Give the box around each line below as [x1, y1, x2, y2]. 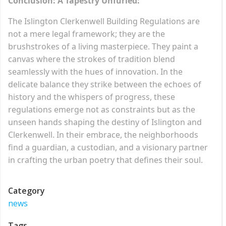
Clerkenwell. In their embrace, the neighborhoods [8, 129, 198, 140]
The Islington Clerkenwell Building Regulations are [8, 15, 200, 27]
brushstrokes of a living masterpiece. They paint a [8, 40, 198, 52]
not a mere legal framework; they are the [8, 28, 165, 39]
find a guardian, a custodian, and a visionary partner [8, 141, 208, 153]
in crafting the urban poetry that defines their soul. [8, 154, 203, 165]
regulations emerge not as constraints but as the [8, 103, 195, 115]
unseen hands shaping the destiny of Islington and [8, 116, 202, 128]
